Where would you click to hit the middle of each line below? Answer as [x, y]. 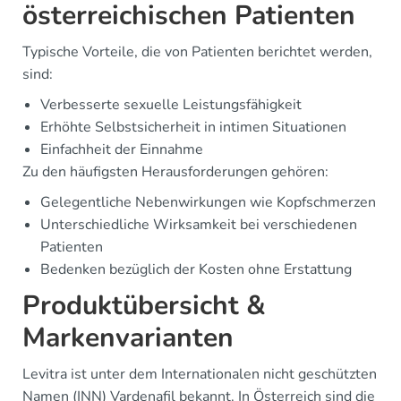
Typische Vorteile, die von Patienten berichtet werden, [197, 51]
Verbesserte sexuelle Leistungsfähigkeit [171, 104]
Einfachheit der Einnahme [122, 149]
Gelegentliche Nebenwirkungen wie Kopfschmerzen [208, 202]
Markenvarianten [128, 337]
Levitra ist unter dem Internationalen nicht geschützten [200, 374]
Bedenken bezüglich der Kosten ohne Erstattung [196, 269]
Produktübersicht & [144, 305]
